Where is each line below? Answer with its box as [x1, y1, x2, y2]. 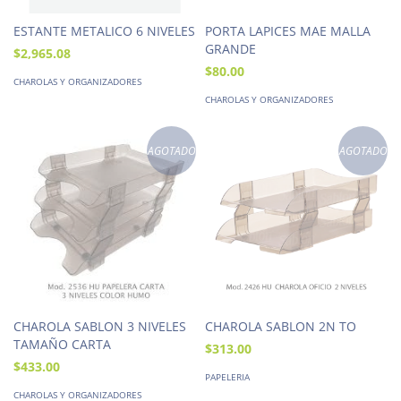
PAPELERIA [205, 370, 250, 383]
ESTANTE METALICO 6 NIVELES [13, 21, 195, 39]
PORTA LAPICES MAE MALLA [205, 21, 371, 39]
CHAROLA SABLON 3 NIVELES [13, 317, 186, 335]
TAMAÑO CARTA [13, 335, 111, 353]
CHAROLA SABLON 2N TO [205, 317, 356, 335]
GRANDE [205, 39, 256, 57]
